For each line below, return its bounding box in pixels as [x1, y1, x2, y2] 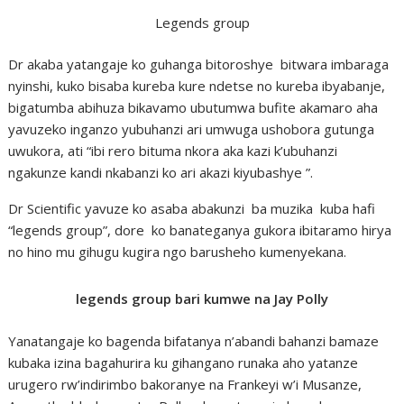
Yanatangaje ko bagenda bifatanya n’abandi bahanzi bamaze [8, 331, 380, 350]
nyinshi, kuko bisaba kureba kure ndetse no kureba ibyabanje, [8, 77, 386, 96]
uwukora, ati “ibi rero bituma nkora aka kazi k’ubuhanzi [8, 142, 338, 161]
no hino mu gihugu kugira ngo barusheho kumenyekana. [8, 243, 347, 262]
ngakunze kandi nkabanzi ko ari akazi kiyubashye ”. [8, 163, 314, 182]
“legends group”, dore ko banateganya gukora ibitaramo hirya [8, 221, 392, 240]
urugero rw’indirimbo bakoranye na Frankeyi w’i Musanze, [8, 374, 363, 393]
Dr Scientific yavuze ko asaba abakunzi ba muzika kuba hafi [8, 199, 376, 218]
